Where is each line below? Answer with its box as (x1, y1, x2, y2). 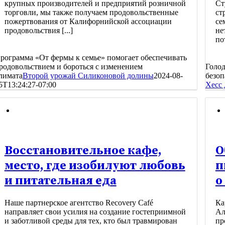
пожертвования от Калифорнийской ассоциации (4, 17, 172, 26)
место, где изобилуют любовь (4, 158, 185, 174)
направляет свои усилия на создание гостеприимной (4, 207, 186, 216)
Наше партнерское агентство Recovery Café (4, 198, 153, 207)
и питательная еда (4, 173, 117, 189)
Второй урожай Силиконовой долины (22, 71, 154, 80)
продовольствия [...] (4, 26, 73, 35)
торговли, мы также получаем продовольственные (4, 8, 178, 17)
